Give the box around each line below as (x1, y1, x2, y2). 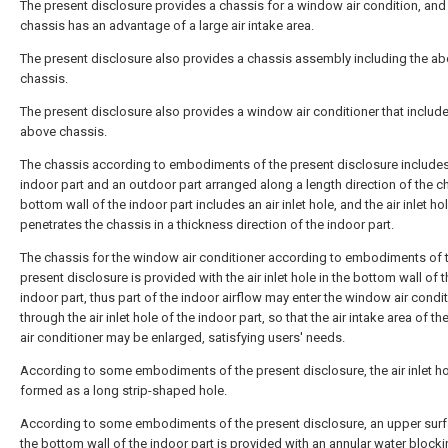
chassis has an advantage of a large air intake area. (20, 18, 314, 33)
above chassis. (20, 124, 107, 139)
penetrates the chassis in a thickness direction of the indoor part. (20, 217, 394, 232)
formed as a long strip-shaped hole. (20, 383, 227, 398)
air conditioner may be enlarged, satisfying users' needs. (20, 330, 345, 345)
